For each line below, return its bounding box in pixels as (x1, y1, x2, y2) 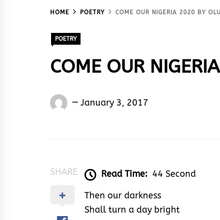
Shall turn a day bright (84, 204, 180, 216)
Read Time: (101, 168, 147, 180)
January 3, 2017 (81, 97, 148, 108)
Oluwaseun (70, 95, 117, 106)
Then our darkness (84, 190, 161, 201)
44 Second (152, 168, 196, 180)
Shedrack (70, 109, 108, 120)
